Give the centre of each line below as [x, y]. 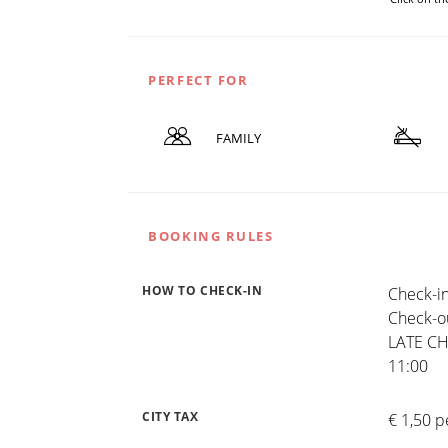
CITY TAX [170, 417]
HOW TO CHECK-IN [202, 291]
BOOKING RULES [211, 236]
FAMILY [238, 137]
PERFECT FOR [198, 80]
